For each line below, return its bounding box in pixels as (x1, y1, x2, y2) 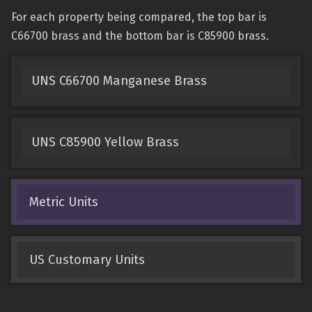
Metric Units (29, 194, 98, 210)
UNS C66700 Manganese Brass (31, 73, 207, 89)
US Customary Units (29, 251, 145, 267)
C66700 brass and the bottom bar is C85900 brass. (11, 29, 269, 42)
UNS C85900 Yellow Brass (31, 134, 179, 150)
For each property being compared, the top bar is (11, 10, 267, 24)
